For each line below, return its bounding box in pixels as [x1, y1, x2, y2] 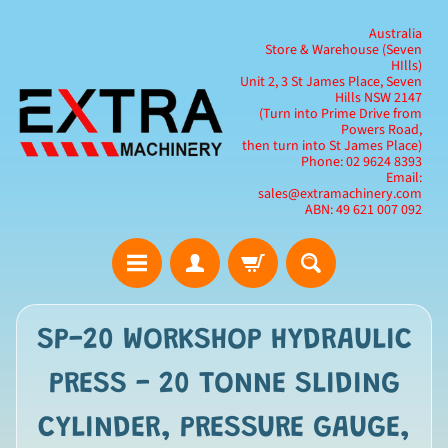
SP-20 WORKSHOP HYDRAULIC [36, 325, 412, 356]
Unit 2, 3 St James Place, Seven [240, 72, 422, 92]
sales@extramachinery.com [258, 184, 422, 204]
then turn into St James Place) [242, 136, 422, 156]
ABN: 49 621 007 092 [305, 200, 422, 220]
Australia [369, 24, 422, 44]
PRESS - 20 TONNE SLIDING [48, 369, 400, 400]
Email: [386, 168, 422, 188]
